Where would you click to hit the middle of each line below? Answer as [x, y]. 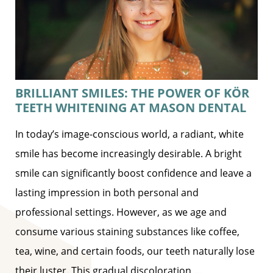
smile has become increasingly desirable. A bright [129, 154]
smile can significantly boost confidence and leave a [133, 173]
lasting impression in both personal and [107, 193]
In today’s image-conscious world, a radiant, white [129, 134]
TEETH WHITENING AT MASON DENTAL [131, 108]
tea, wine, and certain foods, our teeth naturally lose [135, 251]
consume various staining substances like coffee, [127, 232]
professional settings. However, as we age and [121, 212]
